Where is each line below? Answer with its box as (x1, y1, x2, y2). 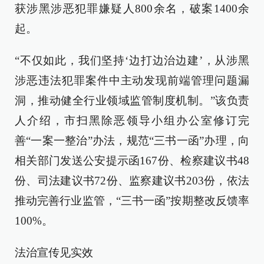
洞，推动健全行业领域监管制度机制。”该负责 (15, 94, 249, 107)
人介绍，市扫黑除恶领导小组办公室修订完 (15, 114, 249, 127)
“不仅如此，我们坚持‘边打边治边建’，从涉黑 (15, 54, 249, 67)
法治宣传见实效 (15, 246, 93, 259)
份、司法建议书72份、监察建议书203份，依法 (15, 174, 249, 187)
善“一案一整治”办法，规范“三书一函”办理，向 (15, 134, 249, 147)
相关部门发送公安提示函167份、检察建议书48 (15, 154, 249, 167)
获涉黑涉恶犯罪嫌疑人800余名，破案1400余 (15, 2, 249, 15)
